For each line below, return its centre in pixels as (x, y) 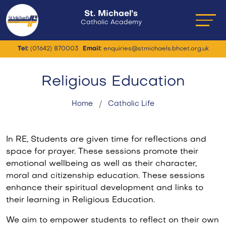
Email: (92, 49)
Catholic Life (131, 104)
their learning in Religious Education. (82, 200)
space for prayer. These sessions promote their (102, 152)
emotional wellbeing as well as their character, (101, 164)
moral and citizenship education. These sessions (105, 176)
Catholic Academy (111, 23)
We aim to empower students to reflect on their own (112, 220)
